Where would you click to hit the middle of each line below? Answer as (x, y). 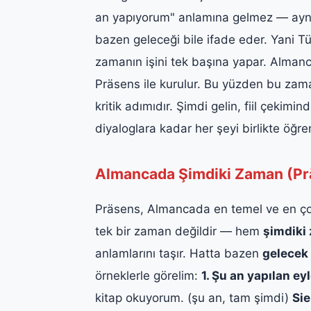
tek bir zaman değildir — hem (179, 231)
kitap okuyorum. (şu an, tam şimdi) (194, 297)
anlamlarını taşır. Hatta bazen (179, 253)
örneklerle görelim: (148, 275)
